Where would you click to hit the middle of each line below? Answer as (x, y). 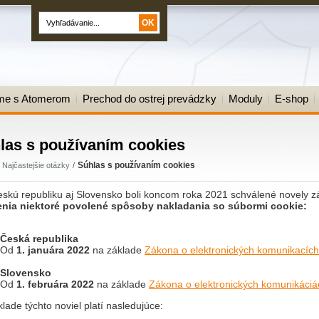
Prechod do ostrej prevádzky (150, 99)
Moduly (246, 99)
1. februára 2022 (55, 284)
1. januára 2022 (52, 250)
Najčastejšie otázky (36, 165)
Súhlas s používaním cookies (136, 165)
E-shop (292, 99)
